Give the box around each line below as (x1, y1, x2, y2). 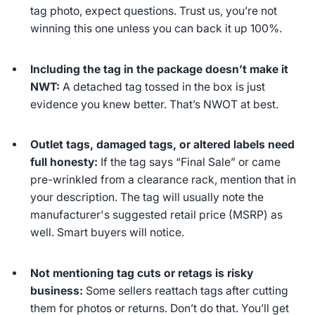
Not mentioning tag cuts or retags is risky (30, 266, 254, 281)
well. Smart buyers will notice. (30, 226, 185, 240)
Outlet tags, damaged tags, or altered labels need (30, 138, 295, 152)
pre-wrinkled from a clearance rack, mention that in (30, 173, 297, 187)
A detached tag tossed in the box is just (60, 79, 266, 94)
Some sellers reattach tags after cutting (83, 284, 289, 298)
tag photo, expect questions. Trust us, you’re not (30, 4, 278, 18)
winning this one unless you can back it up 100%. (30, 21, 283, 35)
